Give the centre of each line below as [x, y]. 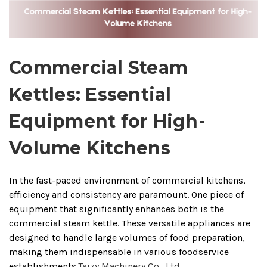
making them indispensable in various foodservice [119, 252]
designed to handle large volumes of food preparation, [127, 237]
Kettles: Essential [90, 94]
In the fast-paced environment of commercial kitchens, [127, 180]
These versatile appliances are [186, 223]
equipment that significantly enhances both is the [117, 209]
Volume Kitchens [90, 148]
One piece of [218, 194]
